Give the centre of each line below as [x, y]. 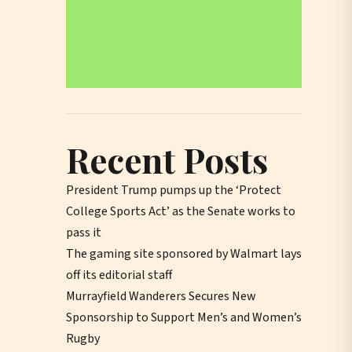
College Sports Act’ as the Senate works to [181, 211]
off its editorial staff [119, 275]
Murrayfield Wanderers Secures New [161, 296]
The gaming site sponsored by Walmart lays [184, 254]
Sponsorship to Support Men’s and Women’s [184, 317]
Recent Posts [167, 159]
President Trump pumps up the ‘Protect [174, 190]
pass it [84, 233]
